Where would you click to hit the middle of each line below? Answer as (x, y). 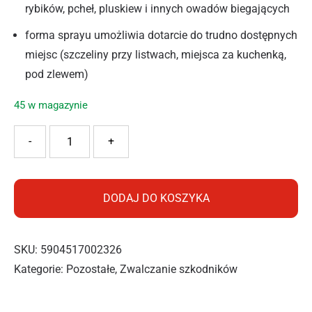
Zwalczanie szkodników (179, 269)
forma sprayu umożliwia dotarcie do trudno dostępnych (161, 35)
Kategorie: (40, 269)
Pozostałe (91, 269)
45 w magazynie (51, 105)
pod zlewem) (57, 74)
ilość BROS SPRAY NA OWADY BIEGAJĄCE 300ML (137, 134)
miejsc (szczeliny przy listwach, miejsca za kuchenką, (156, 55)
